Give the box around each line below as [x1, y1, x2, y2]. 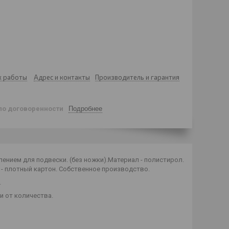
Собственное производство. [59, 165, 151, 173]
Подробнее [68, 104, 102, 112]
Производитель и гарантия [95, 73, 179, 81]
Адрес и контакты [34, 73, 90, 81]
